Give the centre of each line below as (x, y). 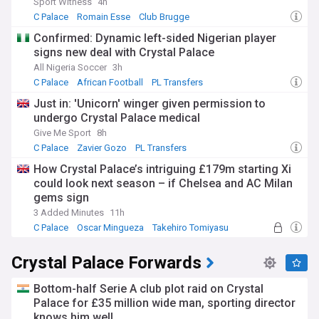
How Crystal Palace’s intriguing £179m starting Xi (162, 169)
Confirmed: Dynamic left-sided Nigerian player (155, 38)
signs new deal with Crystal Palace (124, 52)
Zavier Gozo (102, 148)
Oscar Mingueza (110, 228)
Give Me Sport (62, 133)
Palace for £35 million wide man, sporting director (164, 303)
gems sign (61, 198)
